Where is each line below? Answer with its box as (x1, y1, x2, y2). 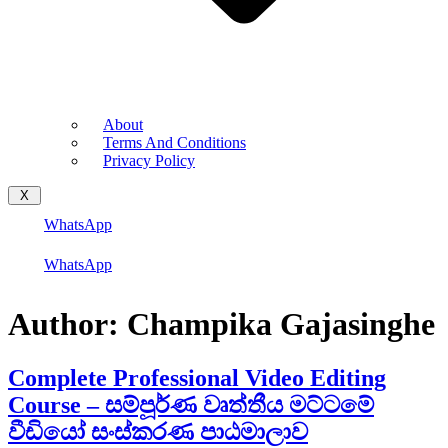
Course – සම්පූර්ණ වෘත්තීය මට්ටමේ (8, 391, 374, 418)
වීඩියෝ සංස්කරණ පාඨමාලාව (8, 418, 308, 445)
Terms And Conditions (103, 134, 246, 151)
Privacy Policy (103, 152, 195, 169)
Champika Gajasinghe (127, 306, 435, 343)
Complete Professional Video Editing (8, 364, 386, 391)
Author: (8, 306, 127, 343)
